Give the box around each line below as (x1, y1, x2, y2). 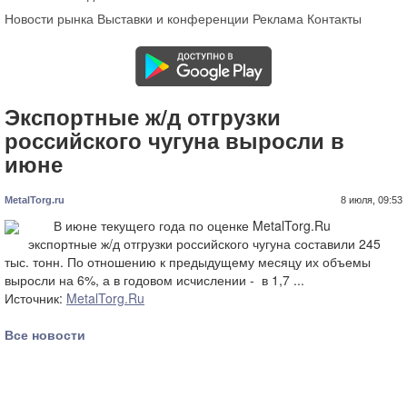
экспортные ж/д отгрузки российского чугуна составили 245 (28, 234, 381, 253)
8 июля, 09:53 (341, 194, 402, 205)
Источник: (5, 289, 66, 307)
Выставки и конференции (97, 8, 249, 27)
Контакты (307, 8, 362, 27)
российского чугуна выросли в (5, 124, 344, 155)
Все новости (5, 325, 85, 343)
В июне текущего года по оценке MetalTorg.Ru (28, 216, 331, 234)
